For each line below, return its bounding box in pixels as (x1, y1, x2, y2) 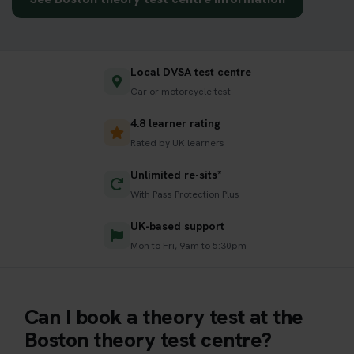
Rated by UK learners (130, 136, 224, 149)
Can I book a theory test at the (24, 303, 303, 330)
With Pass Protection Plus (130, 187, 239, 201)
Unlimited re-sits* (130, 167, 222, 182)
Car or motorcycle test (130, 85, 231, 98)
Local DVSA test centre (130, 64, 251, 79)
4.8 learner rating (130, 115, 220, 130)
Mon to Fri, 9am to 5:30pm (130, 239, 247, 252)
